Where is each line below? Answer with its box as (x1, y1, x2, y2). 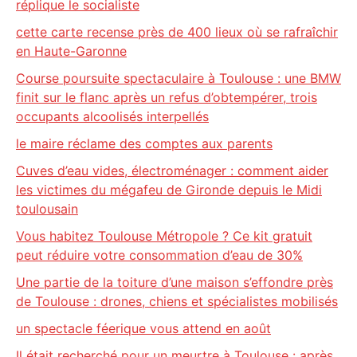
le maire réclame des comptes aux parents (16, 135, 273, 151)
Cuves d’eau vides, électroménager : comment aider (16, 163, 328, 178)
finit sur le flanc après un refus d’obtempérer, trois (16, 89, 317, 105)
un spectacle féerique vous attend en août (16, 320, 271, 336)
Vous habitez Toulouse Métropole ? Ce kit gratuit (16, 228, 312, 244)
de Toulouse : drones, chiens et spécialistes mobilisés (16, 293, 338, 309)
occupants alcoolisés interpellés (16, 108, 209, 124)
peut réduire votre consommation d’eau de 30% (16, 247, 303, 263)
